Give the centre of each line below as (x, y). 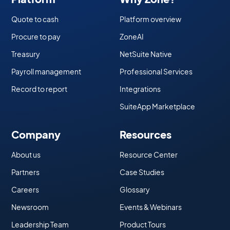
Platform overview (150, 19)
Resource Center (148, 155)
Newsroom (30, 207)
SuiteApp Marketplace (157, 107)
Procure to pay (36, 37)
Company (36, 135)
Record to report (40, 89)
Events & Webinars (150, 207)
